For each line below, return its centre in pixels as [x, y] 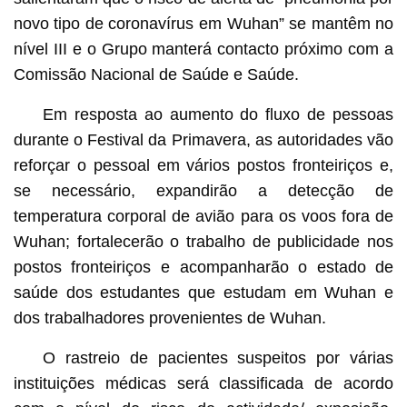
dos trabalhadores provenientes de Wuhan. [169, 318]
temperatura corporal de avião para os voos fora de [203, 216]
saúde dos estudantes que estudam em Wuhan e [203, 292]
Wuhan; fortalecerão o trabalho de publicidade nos [203, 241]
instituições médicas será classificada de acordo [203, 383]
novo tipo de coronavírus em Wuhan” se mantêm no [203, 23]
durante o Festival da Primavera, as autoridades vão [203, 139]
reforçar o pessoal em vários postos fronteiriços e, [203, 165]
